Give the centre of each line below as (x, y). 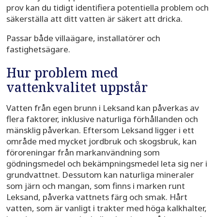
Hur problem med (62, 73)
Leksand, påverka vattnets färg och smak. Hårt (97, 197)
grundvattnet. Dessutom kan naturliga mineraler (100, 175)
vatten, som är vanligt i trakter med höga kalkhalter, (106, 208)
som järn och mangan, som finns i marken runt (95, 186)
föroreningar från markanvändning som (83, 153)
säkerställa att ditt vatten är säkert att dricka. (94, 19)
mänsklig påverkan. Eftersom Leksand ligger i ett (100, 130)
